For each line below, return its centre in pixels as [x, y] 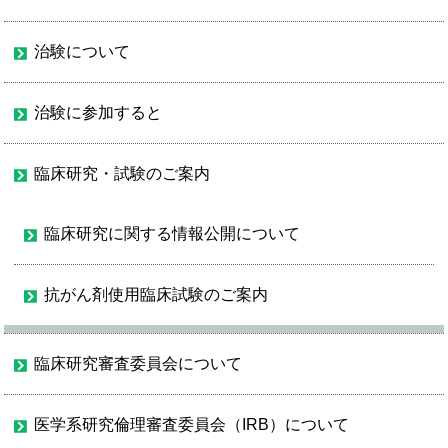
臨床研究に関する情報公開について [172, 233]
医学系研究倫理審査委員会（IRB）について [191, 424]
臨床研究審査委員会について [138, 363]
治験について [82, 51]
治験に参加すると [98, 112]
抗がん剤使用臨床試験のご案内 [156, 294]
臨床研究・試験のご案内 [122, 173]
